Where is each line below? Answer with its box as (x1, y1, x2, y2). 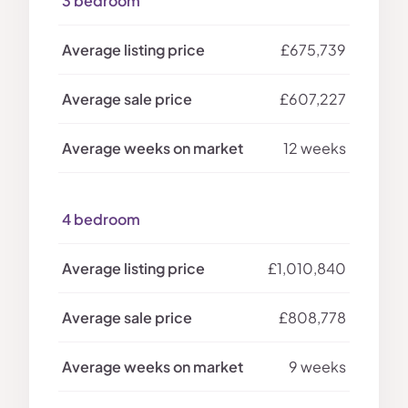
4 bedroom (62, 209, 140, 229)
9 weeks (289, 357, 346, 377)
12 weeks (283, 138, 346, 158)
